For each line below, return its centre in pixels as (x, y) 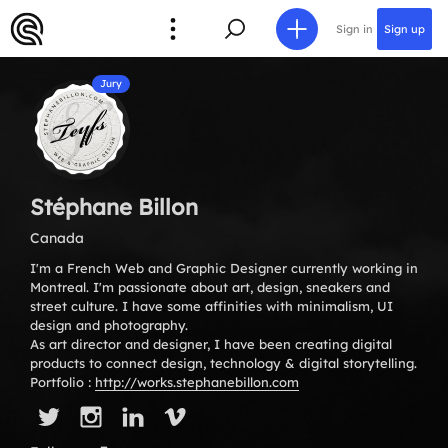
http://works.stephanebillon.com (197, 382)
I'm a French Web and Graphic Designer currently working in (224, 268)
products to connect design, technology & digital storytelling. (223, 363)
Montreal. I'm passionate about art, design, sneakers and (210, 287)
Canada (57, 238)
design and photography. (109, 325)
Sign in (354, 28)
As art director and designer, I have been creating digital (211, 344)
